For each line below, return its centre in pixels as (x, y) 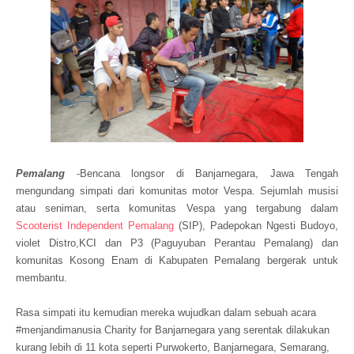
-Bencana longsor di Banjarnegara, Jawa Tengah (207, 173)
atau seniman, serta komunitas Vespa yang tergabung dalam (177, 208)
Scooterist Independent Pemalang (95, 226)
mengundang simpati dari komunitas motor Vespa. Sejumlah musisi (177, 191)
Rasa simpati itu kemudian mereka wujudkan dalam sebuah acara (166, 313)
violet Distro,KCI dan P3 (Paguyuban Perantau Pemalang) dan (177, 243)
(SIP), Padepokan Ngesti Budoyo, (256, 226)
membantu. (43, 278)
